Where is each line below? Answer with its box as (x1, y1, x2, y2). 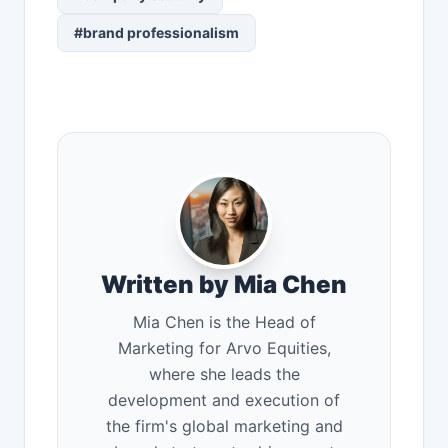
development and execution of (108, 390, 340, 411)
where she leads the (148, 364, 300, 385)
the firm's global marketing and (105, 416, 343, 437)
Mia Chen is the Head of (132, 312, 316, 333)
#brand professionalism (74, 24, 239, 42)
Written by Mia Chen (101, 270, 347, 300)
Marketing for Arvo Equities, (117, 338, 331, 359)
